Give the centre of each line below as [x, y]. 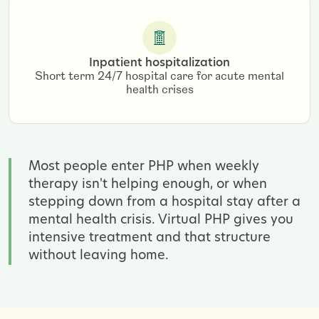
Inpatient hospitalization [159, 63]
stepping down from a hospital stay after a [164, 203]
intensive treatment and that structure [150, 238]
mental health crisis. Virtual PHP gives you [161, 220]
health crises [159, 91]
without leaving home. [99, 256]
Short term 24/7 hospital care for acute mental [159, 77]
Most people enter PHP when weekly [144, 167]
